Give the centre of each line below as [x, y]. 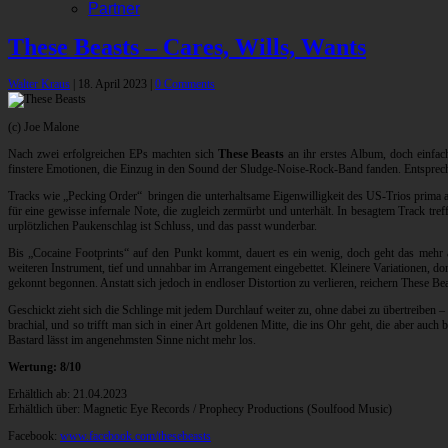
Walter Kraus [39, 84]
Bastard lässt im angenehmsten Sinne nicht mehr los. [132, 340]
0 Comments [185, 84]
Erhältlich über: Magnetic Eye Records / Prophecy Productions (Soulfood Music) [200, 409]
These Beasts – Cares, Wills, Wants [187, 47]
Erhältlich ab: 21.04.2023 [67, 394]
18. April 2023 [114, 84]
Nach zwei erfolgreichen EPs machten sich [113, 154]
